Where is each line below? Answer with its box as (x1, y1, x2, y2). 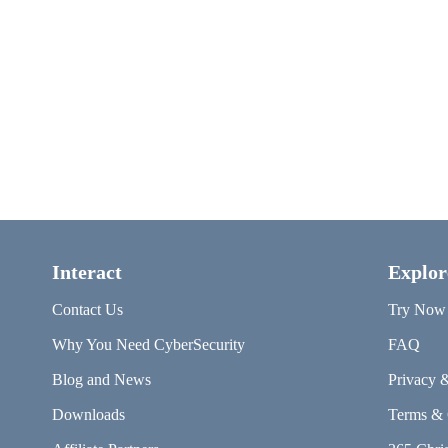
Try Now (388, 301, 446, 318)
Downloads (52, 406, 125, 423)
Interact (52, 261, 122, 283)
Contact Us (52, 301, 123, 318)
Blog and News (52, 371, 151, 388)
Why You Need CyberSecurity (52, 336, 245, 353)
